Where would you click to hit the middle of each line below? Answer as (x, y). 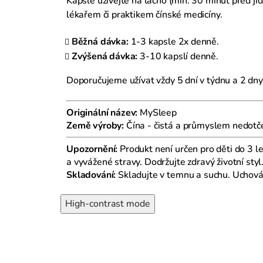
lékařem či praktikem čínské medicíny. (144, 14)
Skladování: (91, 175)
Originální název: (102, 112)
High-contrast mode (108, 203)
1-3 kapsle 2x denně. (175, 41)
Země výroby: (95, 125)
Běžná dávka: (101, 41)
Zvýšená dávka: (106, 56)
